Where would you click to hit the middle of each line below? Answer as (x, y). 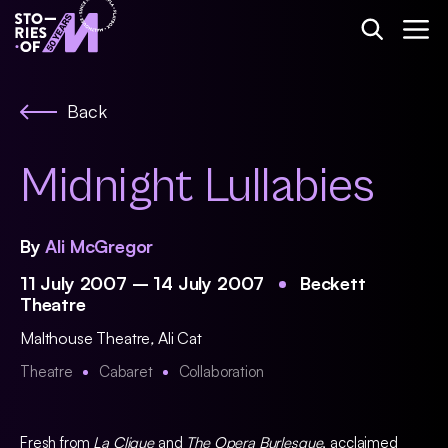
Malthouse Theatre (85, 338)
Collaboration (221, 371)
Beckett (332, 283)
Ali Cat (179, 338)
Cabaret (125, 371)
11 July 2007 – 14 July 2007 (142, 283)
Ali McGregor (99, 246)
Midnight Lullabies (197, 186)
